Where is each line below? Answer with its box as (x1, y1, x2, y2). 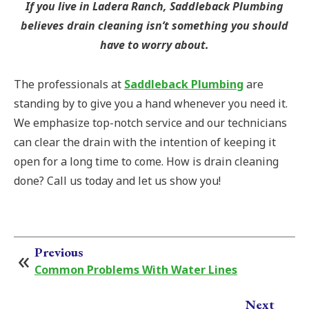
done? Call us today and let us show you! (14, 173, 221, 189)
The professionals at (14, 77, 124, 92)
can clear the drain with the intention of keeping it (14, 134, 276, 150)
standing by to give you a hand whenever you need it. (14, 96, 288, 112)
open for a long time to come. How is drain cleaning (14, 154, 279, 170)
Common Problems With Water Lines (34, 262, 237, 278)
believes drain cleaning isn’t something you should (21, 18, 288, 34)
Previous (34, 243, 83, 261)
